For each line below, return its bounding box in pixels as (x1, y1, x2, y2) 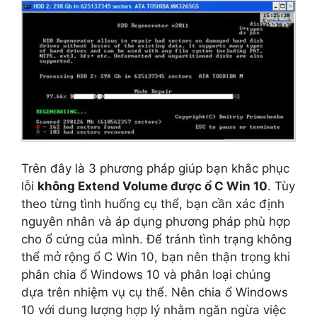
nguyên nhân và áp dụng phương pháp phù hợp (21, 214, 290, 229)
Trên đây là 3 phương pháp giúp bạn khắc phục (21, 161, 289, 175)
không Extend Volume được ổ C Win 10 (38, 178, 267, 193)
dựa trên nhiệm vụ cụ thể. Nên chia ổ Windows (21, 284, 288, 299)
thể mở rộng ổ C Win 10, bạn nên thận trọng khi (21, 249, 290, 264)
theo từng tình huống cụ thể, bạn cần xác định (21, 196, 284, 211)
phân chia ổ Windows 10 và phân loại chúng (21, 267, 270, 282)
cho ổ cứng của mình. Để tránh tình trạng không (21, 231, 292, 246)
